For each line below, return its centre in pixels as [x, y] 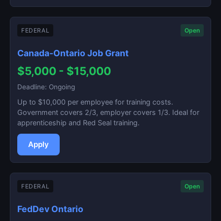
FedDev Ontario [50, 209]
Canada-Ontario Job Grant [73, 53]
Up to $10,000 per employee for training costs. [95, 102]
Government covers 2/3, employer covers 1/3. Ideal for [108, 112]
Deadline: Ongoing [46, 87]
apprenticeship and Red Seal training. [78, 123]
